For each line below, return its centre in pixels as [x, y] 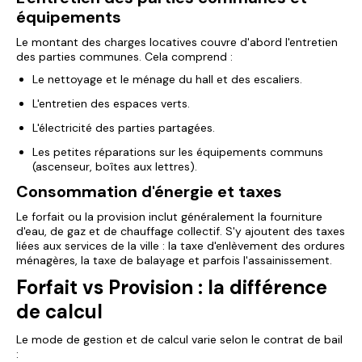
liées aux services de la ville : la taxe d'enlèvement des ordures [181, 246]
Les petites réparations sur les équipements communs [178, 152]
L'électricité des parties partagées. [124, 128]
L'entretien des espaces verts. [111, 103]
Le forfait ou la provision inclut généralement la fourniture [169, 217]
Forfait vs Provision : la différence [172, 287]
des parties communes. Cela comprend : [124, 57]
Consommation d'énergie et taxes [149, 192]
